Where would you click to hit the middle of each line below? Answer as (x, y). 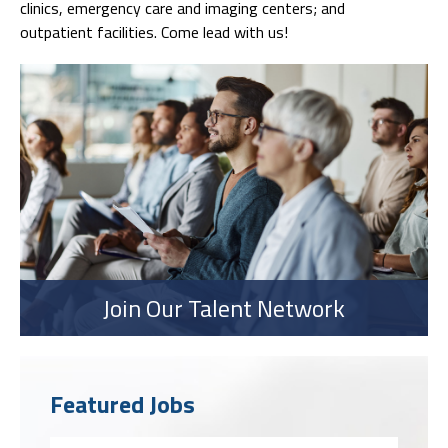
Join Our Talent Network (224, 307)
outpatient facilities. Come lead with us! (154, 31)
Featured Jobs (122, 403)
